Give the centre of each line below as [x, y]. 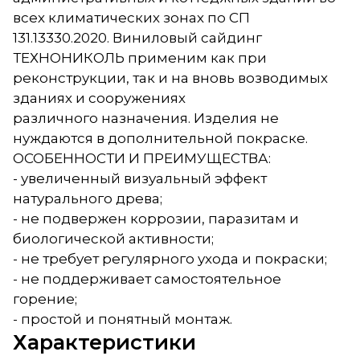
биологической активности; [113, 238]
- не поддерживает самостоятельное [147, 278]
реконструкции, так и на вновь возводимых [170, 78]
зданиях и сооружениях [99, 98]
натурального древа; [88, 198]
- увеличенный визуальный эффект [140, 178]
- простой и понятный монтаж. [123, 319]
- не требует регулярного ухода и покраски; [170, 258]
